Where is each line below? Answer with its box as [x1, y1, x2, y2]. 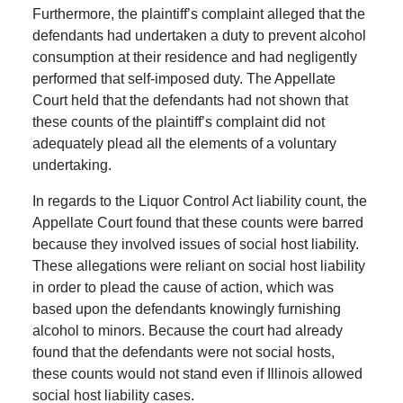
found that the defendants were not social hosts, [31, 345, 335, 361]
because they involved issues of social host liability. [31, 237, 359, 253]
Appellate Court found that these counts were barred [31, 215, 363, 231]
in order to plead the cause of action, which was [31, 280, 334, 296]
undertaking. [31, 157, 112, 174]
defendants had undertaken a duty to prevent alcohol [31, 28, 366, 44]
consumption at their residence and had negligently [31, 49, 357, 66]
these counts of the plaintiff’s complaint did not [31, 114, 325, 130]
